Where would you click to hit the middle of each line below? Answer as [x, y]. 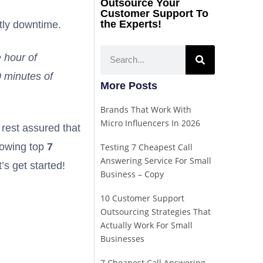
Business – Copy [132, 174]
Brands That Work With [146, 109]
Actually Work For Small [146, 225]
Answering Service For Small [156, 160]
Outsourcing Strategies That [155, 211]
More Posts [129, 85]
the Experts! [131, 24]
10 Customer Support [142, 198]
